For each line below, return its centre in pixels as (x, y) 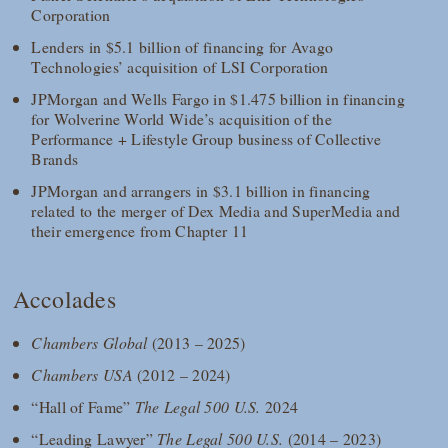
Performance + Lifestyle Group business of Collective (206, 139)
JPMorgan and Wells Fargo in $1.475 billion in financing (218, 99)
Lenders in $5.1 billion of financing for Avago (182, 47)
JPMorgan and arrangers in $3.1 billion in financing (201, 191)
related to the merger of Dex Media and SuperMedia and (216, 211)
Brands (55, 159)
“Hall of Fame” (83, 406)
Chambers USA (84, 374)
